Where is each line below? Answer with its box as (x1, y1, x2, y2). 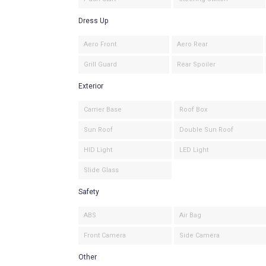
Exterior (78, 82, 103, 91)
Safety (78, 188, 99, 197)
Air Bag (179, 211, 201, 220)
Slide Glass (84, 166, 119, 175)
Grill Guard (84, 61, 117, 69)
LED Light (179, 146, 208, 154)
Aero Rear (177, 40, 208, 49)
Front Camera (84, 232, 126, 240)
